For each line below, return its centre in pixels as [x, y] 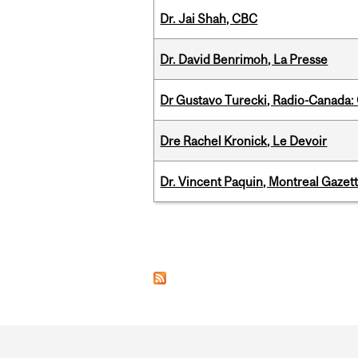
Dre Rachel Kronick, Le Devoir [244, 141]
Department [209, 340]
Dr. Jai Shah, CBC [209, 19]
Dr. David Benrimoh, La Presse [244, 60]
